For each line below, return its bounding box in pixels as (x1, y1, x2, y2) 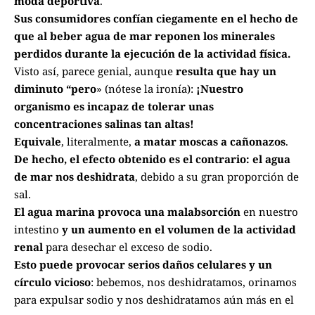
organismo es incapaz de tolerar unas (14, 98, 214, 113)
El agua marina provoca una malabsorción (14, 204, 240, 219)
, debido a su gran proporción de (135, 169, 299, 184)
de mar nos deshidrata (14, 169, 135, 184)
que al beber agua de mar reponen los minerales (14, 28, 275, 43)
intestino (14, 221, 62, 236)
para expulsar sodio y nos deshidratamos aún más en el (14, 292, 294, 307)
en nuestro (240, 204, 298, 219)
